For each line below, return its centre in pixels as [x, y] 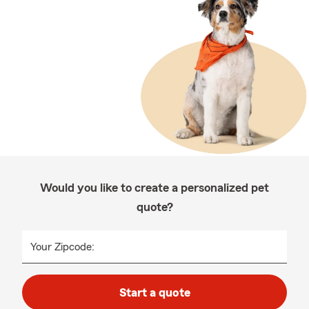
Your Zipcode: [62, 247]
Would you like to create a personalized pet [154, 188]
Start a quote [154, 292]
